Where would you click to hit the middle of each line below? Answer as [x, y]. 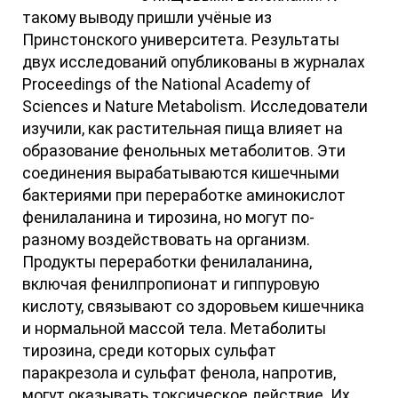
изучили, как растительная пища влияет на [183, 128]
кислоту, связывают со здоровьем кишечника [194, 306]
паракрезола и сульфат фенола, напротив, [179, 373]
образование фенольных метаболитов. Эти [184, 151]
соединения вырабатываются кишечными [181, 173]
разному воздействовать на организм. [167, 239]
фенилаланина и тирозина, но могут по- [169, 217]
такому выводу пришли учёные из [147, 17]
